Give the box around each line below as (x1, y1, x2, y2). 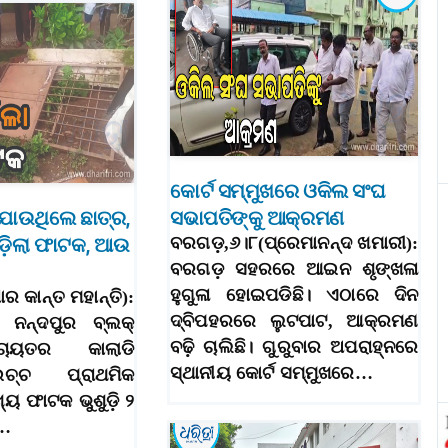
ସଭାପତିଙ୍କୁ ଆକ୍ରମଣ (170, 206, 344, 231)
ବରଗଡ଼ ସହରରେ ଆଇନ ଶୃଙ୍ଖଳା (170, 259, 419, 280)
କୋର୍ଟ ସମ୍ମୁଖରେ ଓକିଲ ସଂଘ (170, 179, 386, 204)
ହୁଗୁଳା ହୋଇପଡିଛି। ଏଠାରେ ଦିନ (170, 285, 419, 306)
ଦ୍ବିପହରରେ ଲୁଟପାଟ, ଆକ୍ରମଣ (170, 311, 419, 332)
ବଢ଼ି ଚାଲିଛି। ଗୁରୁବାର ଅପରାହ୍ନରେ (170, 337, 419, 358)
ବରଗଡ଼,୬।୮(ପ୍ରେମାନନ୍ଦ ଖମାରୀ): (170, 233, 419, 254)
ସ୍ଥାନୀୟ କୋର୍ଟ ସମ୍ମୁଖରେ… (170, 363, 373, 384)
